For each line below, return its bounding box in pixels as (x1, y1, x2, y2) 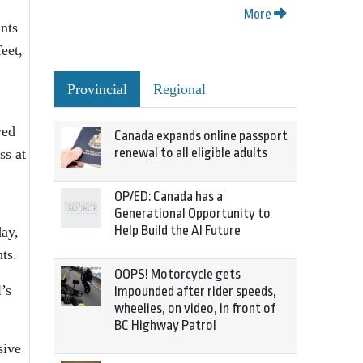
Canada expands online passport (114, 128, 288, 143)
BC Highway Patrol (114, 318, 216, 333)
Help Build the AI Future (114, 223, 241, 238)
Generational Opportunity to (114, 206, 271, 221)
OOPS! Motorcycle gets (114, 267, 241, 282)
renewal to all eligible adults (114, 145, 267, 160)
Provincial (67, 81, 127, 97)
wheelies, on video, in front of (114, 301, 275, 316)
